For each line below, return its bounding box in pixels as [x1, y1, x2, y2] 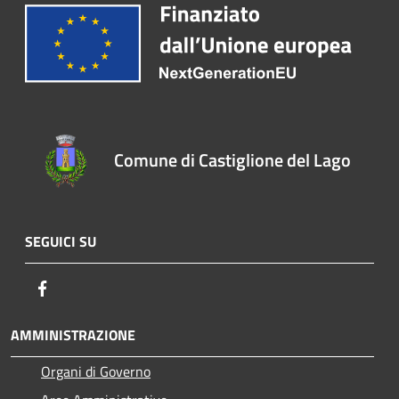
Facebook [53, 277, 108, 298]
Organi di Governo [41, 361, 151, 382]
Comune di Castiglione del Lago [114, 145, 352, 174]
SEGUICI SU [25, 231, 96, 252]
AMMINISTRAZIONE [11, 324, 135, 346]
